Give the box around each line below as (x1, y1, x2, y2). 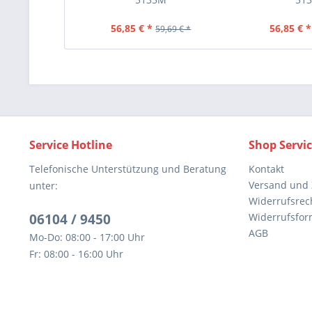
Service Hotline (29, 137, 112, 153)
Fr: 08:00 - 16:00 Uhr (29, 247, 123, 260)
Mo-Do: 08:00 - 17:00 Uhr (29, 231, 145, 244)
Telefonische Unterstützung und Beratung (29, 162, 226, 175)
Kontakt (249, 162, 284, 175)
